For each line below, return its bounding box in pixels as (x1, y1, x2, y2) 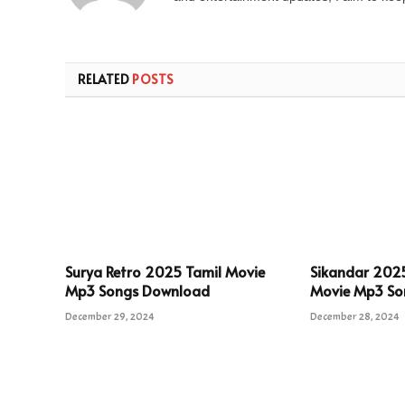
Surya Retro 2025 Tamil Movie (65, 260, 265, 281)
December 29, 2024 (65, 308, 155, 324)
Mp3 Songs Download (65, 279, 210, 300)
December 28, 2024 (310, 308, 400, 324)
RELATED (78, 70, 133, 88)
